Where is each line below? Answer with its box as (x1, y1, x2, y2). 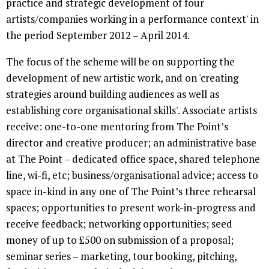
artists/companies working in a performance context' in (6, 12, 259, 26)
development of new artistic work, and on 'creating (6, 71, 238, 85)
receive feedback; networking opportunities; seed (6, 217, 232, 231)
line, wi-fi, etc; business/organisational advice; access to (6, 168, 258, 182)
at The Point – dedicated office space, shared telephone (6, 152, 260, 166)
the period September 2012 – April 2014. (6, 28, 190, 42)
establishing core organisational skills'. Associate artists (6, 103, 257, 117)
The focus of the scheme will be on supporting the (6, 55, 235, 68)
